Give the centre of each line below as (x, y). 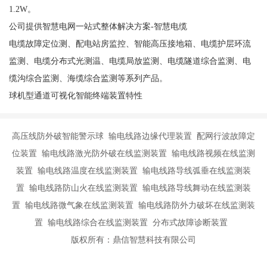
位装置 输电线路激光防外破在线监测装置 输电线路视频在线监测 (133, 153)
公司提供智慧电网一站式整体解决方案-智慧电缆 (98, 27)
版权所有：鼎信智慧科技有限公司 (133, 239)
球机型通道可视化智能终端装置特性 (75, 96)
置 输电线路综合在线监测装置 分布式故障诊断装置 (133, 222)
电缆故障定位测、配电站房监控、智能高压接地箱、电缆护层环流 (130, 44)
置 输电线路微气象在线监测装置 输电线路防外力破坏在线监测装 (133, 205)
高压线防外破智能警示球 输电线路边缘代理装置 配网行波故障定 (133, 136)
